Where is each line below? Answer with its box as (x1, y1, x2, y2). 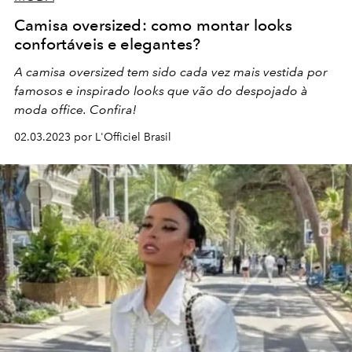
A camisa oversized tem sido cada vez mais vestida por (14, 64, 328, 80)
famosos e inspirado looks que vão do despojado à (14, 83, 308, 99)
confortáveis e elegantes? (14, 35, 201, 54)
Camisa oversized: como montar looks (14, 16, 293, 35)
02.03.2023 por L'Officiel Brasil (14, 130, 171, 145)
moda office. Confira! (14, 102, 136, 118)
